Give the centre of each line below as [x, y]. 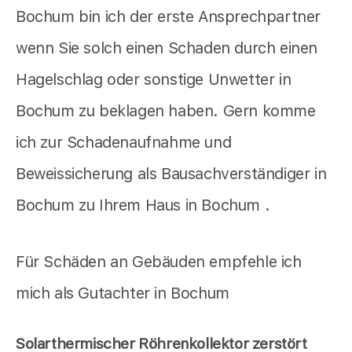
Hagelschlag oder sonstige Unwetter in [154, 80]
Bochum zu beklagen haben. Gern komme [166, 111]
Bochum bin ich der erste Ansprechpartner [169, 17]
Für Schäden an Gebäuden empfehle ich [159, 262]
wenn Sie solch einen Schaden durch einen [167, 48]
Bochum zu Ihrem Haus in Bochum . [143, 205]
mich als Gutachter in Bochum [123, 293]
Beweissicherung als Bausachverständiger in [171, 174]
